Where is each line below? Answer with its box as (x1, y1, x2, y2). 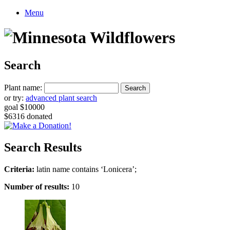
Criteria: (4, 164, 34, 174)
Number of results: (4, 182, 69, 191)
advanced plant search (26, 93, 97, 102)
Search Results (4, 140, 82, 154)
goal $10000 (4, 102, 45, 111)
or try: (4, 93, 26, 102)
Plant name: (4, 83, 42, 92)
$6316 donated (4, 111, 52, 121)
